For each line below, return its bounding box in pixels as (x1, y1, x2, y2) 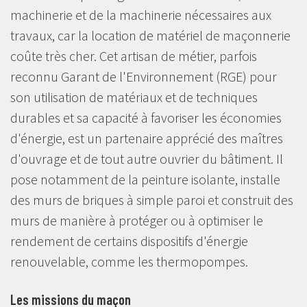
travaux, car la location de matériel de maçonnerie (10, 26, 291, 44)
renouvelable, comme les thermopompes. (10, 252, 248, 270)
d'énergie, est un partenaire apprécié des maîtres (10, 129, 283, 147)
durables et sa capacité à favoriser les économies (10, 108, 282, 126)
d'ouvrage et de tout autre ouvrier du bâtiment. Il (10, 149, 283, 167)
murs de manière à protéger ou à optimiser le (10, 211, 263, 229)
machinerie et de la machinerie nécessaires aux (10, 5, 271, 23)
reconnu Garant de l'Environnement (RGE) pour (10, 67, 277, 85)
